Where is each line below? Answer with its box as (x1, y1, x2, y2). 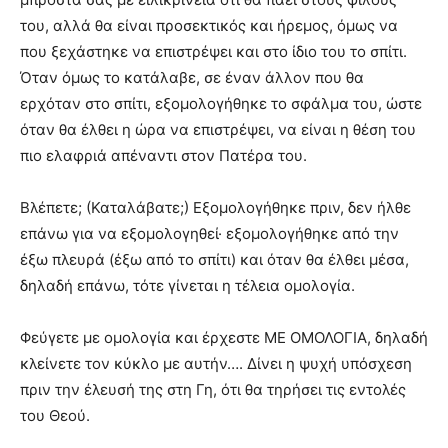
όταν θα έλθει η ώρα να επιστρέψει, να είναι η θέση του (20, 120, 416, 140)
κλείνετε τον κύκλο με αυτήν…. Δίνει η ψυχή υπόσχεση (20, 354, 412, 374)
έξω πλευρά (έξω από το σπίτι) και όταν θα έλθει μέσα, (20, 250, 409, 270)
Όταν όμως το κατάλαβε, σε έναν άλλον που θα (20, 68, 364, 88)
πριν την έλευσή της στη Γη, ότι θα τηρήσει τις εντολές (20, 380, 406, 400)
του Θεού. (20, 406, 90, 426)
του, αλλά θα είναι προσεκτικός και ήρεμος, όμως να (20, 16, 398, 36)
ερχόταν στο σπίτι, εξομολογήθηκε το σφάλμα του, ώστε (20, 94, 422, 114)
